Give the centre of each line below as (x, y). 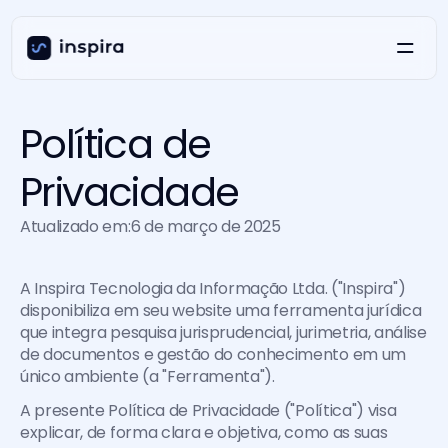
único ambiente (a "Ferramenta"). (147, 376)
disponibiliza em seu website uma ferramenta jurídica (221, 310)
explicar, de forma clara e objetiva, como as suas (204, 432)
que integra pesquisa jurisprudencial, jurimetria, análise (223, 332)
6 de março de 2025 (205, 226)
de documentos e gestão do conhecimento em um (213, 354)
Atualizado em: (75, 226)
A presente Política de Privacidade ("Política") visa (208, 410)
